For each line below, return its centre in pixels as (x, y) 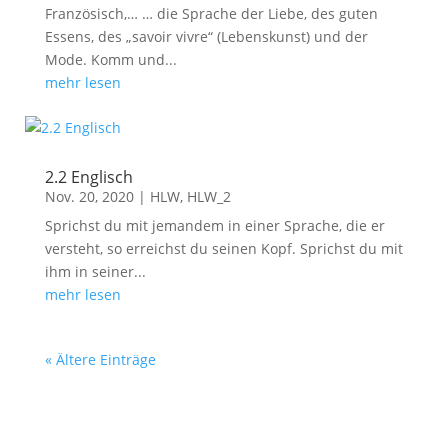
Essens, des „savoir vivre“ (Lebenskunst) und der (206, 36)
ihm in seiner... (95, 271)
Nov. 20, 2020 (89, 196)
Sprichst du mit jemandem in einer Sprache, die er (214, 225)
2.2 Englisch (88, 177)
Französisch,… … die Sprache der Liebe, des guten (211, 13)
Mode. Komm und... (110, 59)
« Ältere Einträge (100, 359)
